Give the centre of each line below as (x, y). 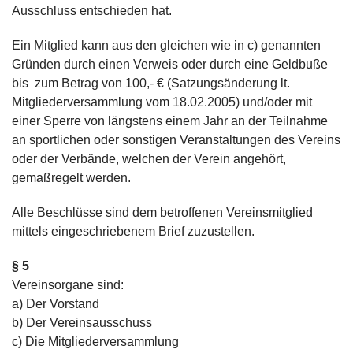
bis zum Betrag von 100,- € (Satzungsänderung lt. (151, 83)
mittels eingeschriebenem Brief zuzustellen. (133, 231)
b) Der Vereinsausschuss (88, 323)
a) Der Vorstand (56, 304)
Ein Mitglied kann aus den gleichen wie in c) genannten (166, 45)
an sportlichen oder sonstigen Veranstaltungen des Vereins (176, 140)
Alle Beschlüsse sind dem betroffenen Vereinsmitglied (162, 212)
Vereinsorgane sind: (68, 285)
